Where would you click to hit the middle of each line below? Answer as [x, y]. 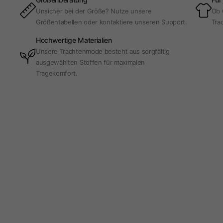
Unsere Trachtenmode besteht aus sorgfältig [103, 52]
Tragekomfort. [57, 73]
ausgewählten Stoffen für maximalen [91, 62]
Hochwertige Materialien [74, 40]
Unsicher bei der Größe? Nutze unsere [94, 11]
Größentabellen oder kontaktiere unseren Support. [111, 22]
